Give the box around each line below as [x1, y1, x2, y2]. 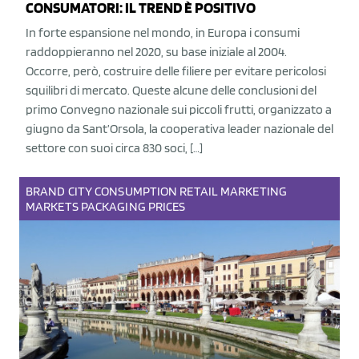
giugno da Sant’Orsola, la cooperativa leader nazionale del [26, 120, 333, 136]
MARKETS [26, 198, 79, 214]
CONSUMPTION [95, 183, 178, 199]
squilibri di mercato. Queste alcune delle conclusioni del [26, 82, 317, 98]
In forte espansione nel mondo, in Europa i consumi [26, 24, 300, 40]
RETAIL [179, 183, 218, 199]
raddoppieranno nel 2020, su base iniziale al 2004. [26, 43, 287, 59]
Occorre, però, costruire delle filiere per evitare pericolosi [26, 63, 326, 79]
